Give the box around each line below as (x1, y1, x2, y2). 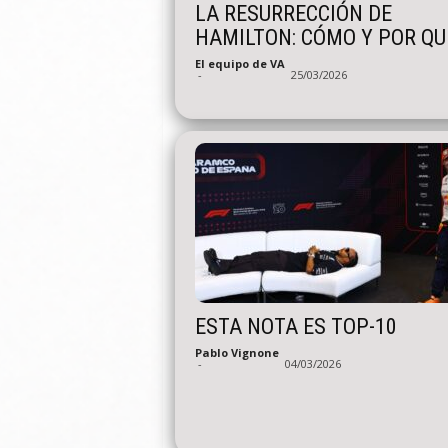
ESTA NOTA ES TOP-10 (194, 314, 397, 339)
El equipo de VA (194, 56, 285, 71)
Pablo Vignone (194, 345, 279, 360)
